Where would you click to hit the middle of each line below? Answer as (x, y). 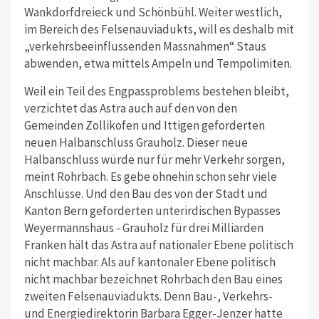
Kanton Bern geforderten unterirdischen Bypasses (152, 210)
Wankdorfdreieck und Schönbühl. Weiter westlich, (153, 12)
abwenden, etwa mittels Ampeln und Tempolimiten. (158, 63)
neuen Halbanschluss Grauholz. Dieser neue (136, 142)
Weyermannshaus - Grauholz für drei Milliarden (143, 228)
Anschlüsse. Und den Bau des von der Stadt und (146, 193)
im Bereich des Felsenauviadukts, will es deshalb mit (159, 29)
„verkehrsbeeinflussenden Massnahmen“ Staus (145, 46)
